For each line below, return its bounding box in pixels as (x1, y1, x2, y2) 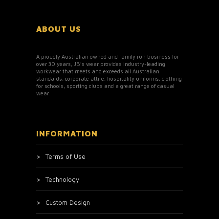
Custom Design (45, 198, 90, 206)
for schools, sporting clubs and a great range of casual (36, 82, 175, 89)
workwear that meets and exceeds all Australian (36, 67, 159, 74)
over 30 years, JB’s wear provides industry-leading (36, 60, 165, 67)
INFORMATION (36, 129, 98, 138)
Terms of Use (45, 152, 86, 160)
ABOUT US (36, 24, 81, 33)
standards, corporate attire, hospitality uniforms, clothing (36, 75, 182, 82)
